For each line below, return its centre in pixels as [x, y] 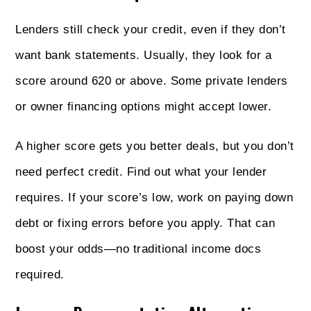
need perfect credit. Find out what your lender [141, 171]
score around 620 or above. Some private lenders [152, 81]
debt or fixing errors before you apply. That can [145, 223]
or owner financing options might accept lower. [144, 106]
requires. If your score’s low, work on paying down [154, 197]
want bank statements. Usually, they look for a [144, 55]
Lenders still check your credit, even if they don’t [151, 29]
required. [40, 274]
